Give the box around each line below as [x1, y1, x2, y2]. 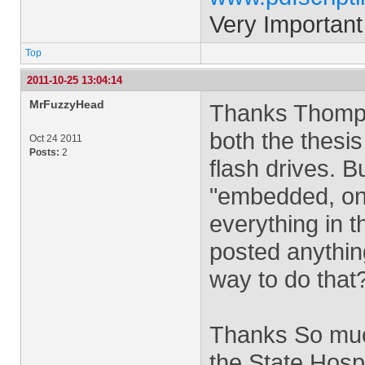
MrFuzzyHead [29, 98, 104, 111]
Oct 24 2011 [29, 133, 82, 144]
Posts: [29, 147, 59, 158]
